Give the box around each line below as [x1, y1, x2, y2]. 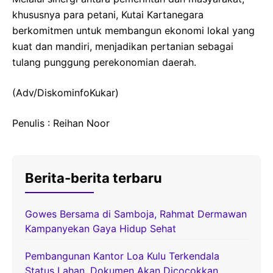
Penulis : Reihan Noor [12, 116, 110, 129]
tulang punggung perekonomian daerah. [12, 55, 196, 68]
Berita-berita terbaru [25, 169, 162, 186]
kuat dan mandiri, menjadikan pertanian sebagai [12, 40, 233, 52]
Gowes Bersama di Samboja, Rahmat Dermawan [25, 207, 247, 220]
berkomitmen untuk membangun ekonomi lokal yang [12, 24, 255, 37]
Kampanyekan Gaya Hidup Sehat [25, 222, 176, 235]
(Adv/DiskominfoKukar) [12, 86, 119, 99]
